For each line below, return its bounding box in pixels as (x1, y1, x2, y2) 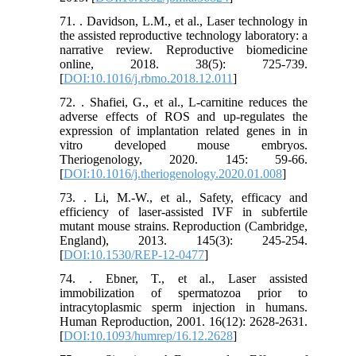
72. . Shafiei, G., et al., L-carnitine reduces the (60, 95, 308, 110)
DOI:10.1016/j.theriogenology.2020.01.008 (64, 167, 283, 181)
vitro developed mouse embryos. (60, 138, 308, 153)
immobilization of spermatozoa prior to (60, 286, 308, 300)
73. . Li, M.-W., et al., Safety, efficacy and (60, 191, 308, 205)
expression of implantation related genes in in (60, 124, 308, 138)
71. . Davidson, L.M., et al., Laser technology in (60, 14, 308, 29)
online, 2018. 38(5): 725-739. (60, 57, 308, 72)
